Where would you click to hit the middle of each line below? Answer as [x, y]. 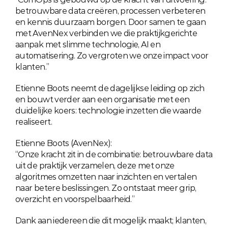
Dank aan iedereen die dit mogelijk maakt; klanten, [111, 221]
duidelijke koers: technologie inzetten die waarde [108, 111]
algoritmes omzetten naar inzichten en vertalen [106, 177]
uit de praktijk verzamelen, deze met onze [95, 166]
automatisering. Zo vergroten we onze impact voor [112, 56]
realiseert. [34, 122]
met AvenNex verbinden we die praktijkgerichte [106, 33]
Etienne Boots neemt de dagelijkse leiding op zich [110, 88]
